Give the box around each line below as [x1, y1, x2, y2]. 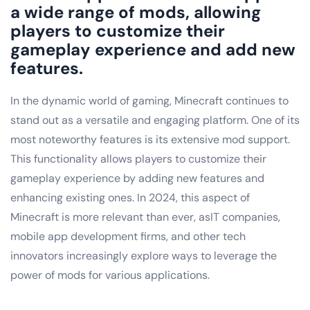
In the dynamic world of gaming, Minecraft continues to [10, 93, 289, 108]
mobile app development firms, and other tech [10, 228, 246, 244]
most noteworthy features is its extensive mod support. [10, 131, 290, 147]
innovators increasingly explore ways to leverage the [10, 248, 277, 263]
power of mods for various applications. [10, 267, 210, 282]
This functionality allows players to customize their [10, 151, 266, 166]
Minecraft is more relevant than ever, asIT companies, [10, 209, 280, 224]
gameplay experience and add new [10, 38, 295, 60]
